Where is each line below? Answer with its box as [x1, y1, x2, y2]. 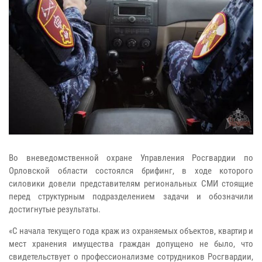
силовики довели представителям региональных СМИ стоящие [9, 178, 253, 189]
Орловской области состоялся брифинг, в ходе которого [9, 165, 253, 176]
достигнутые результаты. [9, 204, 101, 215]
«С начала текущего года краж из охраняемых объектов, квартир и [9, 225, 253, 236]
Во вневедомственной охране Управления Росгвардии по [9, 152, 253, 163]
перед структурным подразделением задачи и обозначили [9, 191, 253, 202]
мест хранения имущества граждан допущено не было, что [9, 238, 253, 249]
